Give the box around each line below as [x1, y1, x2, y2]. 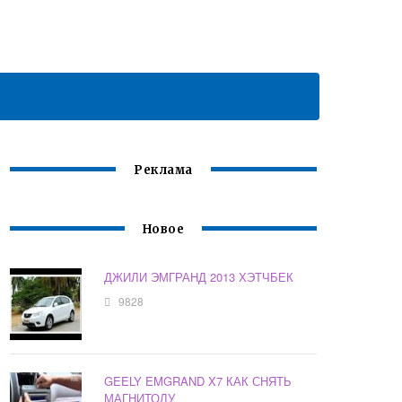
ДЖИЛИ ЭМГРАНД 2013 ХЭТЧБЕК [104, 268, 294, 286]
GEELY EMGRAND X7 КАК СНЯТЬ [104, 372, 293, 390]
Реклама [134, 162, 193, 179]
